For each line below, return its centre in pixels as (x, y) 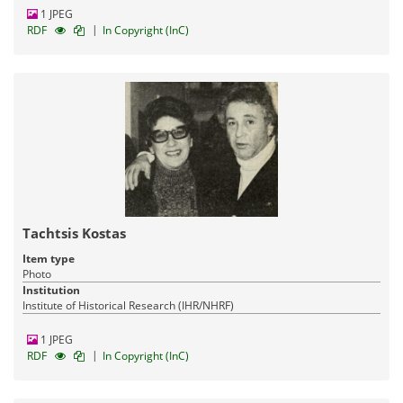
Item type (49, 258)
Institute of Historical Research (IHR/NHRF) (128, 305)
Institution (51, 290)
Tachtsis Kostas (74, 233)
